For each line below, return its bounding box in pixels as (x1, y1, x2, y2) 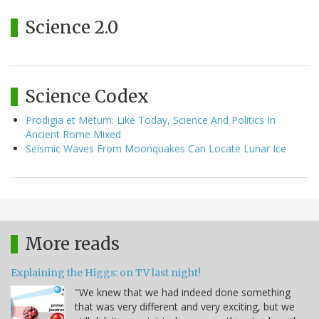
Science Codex (25, 85, 149, 108)
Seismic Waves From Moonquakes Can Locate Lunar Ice (26, 141, 286, 155)
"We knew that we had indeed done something (75, 285, 291, 299)
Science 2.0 (25, 16, 118, 38)
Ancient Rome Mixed (26, 127, 121, 141)
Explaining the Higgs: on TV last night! (11, 266, 201, 279)
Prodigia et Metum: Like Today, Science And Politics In (26, 113, 276, 127)
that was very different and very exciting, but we (75, 299, 295, 313)
